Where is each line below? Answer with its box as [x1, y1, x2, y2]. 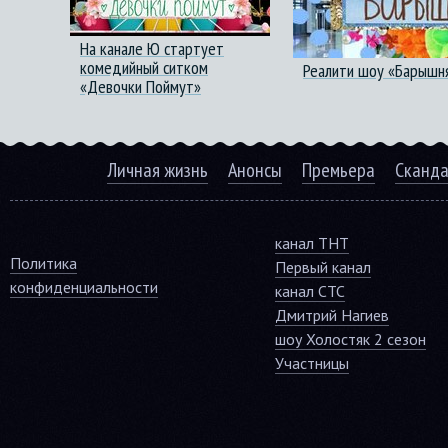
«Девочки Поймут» [80, 75, 201, 98]
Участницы [275, 353, 349, 373]
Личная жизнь [107, 157, 208, 183]
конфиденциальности [10, 277, 158, 297]
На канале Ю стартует [80, 37, 224, 60]
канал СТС [275, 281, 345, 301]
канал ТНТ [275, 233, 349, 253]
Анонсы [228, 157, 282, 183]
